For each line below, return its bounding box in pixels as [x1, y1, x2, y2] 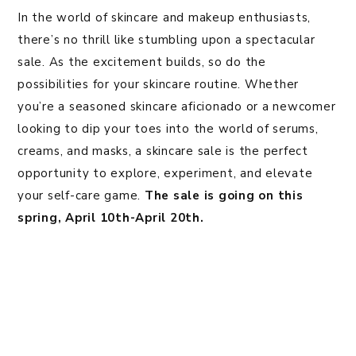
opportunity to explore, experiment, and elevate [17, 165, 313, 182]
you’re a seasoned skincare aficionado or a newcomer [17, 99, 336, 115]
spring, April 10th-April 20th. [17, 210, 204, 226]
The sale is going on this [144, 188, 304, 204]
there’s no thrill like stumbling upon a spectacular [17, 32, 315, 48]
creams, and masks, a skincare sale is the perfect [17, 143, 308, 160]
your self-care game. [17, 188, 145, 204]
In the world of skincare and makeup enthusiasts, [17, 10, 311, 26]
